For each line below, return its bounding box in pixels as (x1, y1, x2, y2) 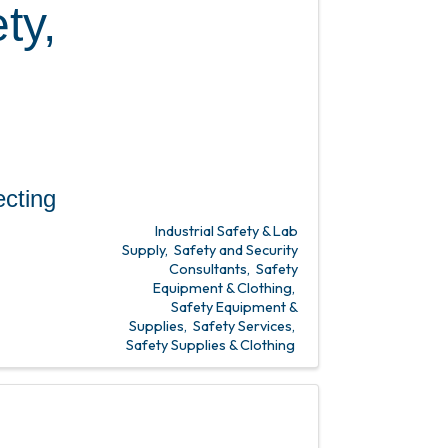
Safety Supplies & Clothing (126, 336, 295, 354)
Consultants (169, 260, 247, 278)
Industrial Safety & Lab (155, 222, 298, 240)
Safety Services (193, 317, 292, 335)
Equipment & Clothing (153, 279, 292, 297)
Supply (122, 241, 165, 259)
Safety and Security (174, 241, 298, 259)
